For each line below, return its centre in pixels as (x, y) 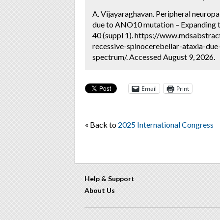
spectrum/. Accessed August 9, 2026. (154, 57)
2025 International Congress (166, 124)
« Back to (101, 124)
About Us (100, 190)
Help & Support (110, 179)
